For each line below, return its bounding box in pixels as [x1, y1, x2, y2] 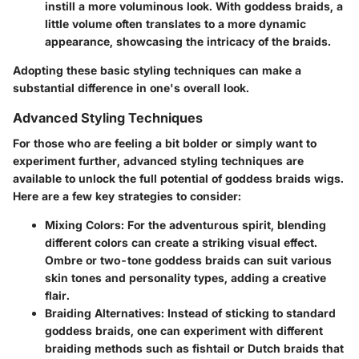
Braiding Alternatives [45, 306, 161, 321]
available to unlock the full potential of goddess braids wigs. [13, 171, 344, 186]
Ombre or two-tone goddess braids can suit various [45, 253, 332, 268]
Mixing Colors [45, 218, 121, 232]
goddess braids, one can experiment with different [45, 324, 323, 338]
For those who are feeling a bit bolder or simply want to [13, 136, 317, 151]
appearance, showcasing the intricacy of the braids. [45, 34, 331, 48]
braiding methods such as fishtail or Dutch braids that [45, 341, 344, 356]
